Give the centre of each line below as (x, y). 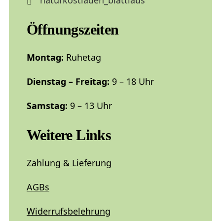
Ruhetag (84, 57)
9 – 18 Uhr (133, 81)
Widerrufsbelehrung (69, 211)
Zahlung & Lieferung (69, 163)
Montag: (45, 57)
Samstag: (47, 106)
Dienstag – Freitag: (68, 81)
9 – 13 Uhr (91, 106)
